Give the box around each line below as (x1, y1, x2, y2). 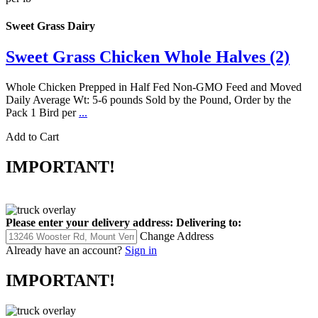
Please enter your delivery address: (6, 216, 173, 229)
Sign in (125, 243, 157, 256)
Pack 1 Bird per (6, 106, 79, 119)
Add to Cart (6, 131, 59, 143)
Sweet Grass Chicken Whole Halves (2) (6, 48, 290, 67)
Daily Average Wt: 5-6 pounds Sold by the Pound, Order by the (6, 94, 291, 106)
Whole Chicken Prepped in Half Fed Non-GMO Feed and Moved (6, 81, 302, 94)
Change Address (140, 229, 214, 242)
